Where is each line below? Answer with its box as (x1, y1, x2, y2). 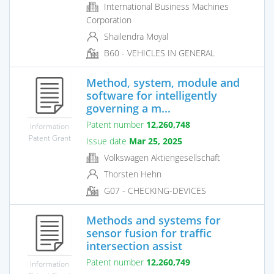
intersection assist (86, 238, 182, 253)
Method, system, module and (86, 75, 240, 90)
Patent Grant (28, 132, 71, 143)
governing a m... (86, 100, 171, 116)
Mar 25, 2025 (129, 135, 182, 147)
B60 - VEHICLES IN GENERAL (102, 47, 215, 59)
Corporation (86, 14, 131, 26)
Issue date (86, 135, 129, 147)
